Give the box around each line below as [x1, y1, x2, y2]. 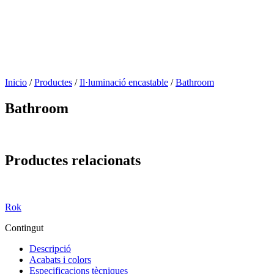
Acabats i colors [29, 254, 91, 265]
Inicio [5, 77, 27, 88]
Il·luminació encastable [80, 77, 168, 88]
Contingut [5, 222, 43, 233]
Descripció [29, 243, 71, 254]
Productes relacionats [5, 152, 141, 168]
